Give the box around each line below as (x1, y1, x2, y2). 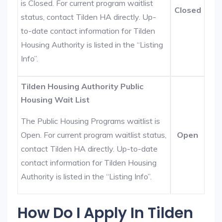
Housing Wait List (21, 95, 90, 105)
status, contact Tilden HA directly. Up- (21, 12, 157, 22)
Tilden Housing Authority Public (21, 81, 144, 91)
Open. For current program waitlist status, (21, 130, 167, 140)
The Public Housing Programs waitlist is (21, 116, 161, 126)
